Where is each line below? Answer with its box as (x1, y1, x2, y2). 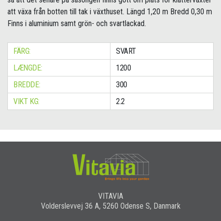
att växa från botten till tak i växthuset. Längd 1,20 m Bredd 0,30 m (7, 7, 212, 17)
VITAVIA (98, 191, 123, 201)
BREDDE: (13, 80, 40, 90)
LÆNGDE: (13, 63, 42, 73)
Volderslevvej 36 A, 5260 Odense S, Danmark (40, 201, 181, 211)
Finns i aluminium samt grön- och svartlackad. (7, 19, 146, 29)
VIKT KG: (13, 97, 39, 107)
